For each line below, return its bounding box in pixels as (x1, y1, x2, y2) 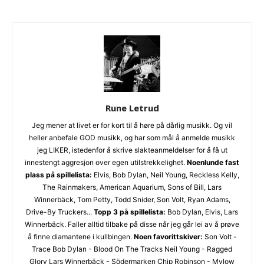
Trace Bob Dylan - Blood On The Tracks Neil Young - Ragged (32, 244, 232, 253)
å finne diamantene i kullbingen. (27, 232, 134, 241)
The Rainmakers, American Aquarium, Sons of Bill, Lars (42, 182, 222, 192)
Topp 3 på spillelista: (94, 207, 166, 216)
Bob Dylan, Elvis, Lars (166, 207, 238, 216)
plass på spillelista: (25, 170, 92, 179)
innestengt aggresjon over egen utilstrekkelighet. (25, 157, 187, 167)
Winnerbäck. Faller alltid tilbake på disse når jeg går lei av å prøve (25, 219, 239, 229)
